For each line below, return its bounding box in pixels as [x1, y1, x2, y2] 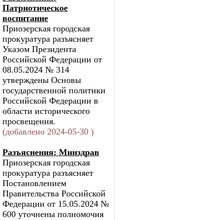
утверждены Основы [2, 75, 81, 85]
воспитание [2, 13, 48, 23]
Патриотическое [2, 3, 68, 13]
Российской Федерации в [2, 96, 98, 106]
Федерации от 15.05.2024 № [2, 199, 109, 209]
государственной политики [2, 85, 106, 95]
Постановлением [2, 178, 66, 188]
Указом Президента [2, 44, 76, 54]
